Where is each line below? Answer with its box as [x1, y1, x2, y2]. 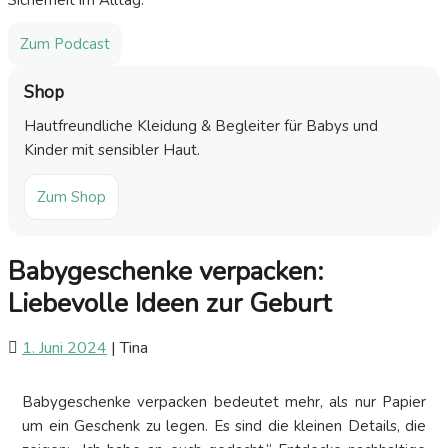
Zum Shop [37, 187, 106, 208]
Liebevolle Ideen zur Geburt [8, 286, 331, 322]
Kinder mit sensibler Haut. [24, 140, 200, 161]
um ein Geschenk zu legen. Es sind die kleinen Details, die [22, 416, 426, 437]
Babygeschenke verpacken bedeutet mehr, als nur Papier [22, 392, 426, 413]
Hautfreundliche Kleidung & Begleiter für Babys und [24, 116, 378, 137]
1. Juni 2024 [22, 337, 107, 360]
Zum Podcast [20, 34, 110, 55]
